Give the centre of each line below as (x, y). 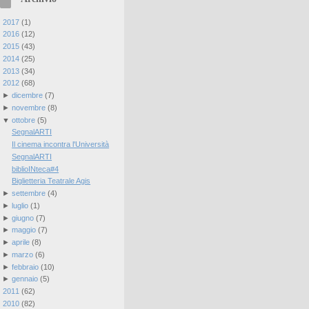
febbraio (25, 267)
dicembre (27, 96)
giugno (22, 218)
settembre (28, 193)
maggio (23, 230)
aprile (20, 242)
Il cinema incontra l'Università (61, 144)
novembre (28, 107)
